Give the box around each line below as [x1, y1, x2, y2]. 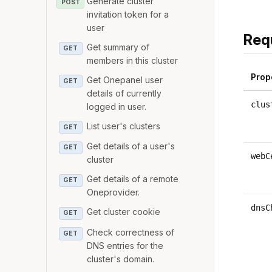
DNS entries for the [87, 240, 164, 251]
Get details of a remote [87, 174, 179, 185]
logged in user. [87, 101, 147, 112]
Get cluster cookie [87, 206, 161, 217]
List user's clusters [87, 120, 161, 131]
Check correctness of [87, 226, 175, 237]
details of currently [87, 87, 162, 98]
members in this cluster [87, 55, 178, 66]
